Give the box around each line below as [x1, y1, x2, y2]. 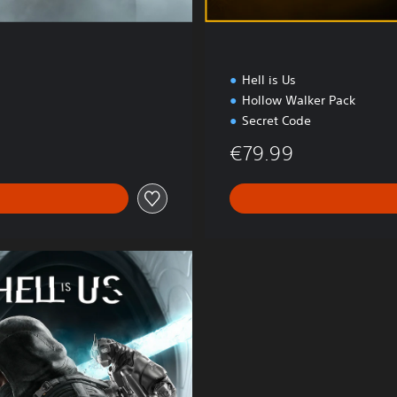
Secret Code [242, 113, 311, 129]
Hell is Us [242, 72, 296, 89]
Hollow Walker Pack [242, 92, 355, 109]
